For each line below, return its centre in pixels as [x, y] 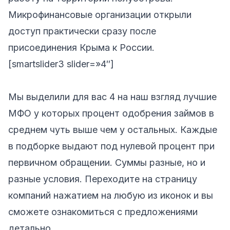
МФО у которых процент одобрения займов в [111, 113]
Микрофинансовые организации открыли [100, 14]
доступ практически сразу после [82, 31]
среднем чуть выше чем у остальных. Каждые [113, 129]
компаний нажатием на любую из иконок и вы [111, 195]
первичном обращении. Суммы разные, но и [107, 162]
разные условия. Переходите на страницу [103, 179]
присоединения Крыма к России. [81, 47]
